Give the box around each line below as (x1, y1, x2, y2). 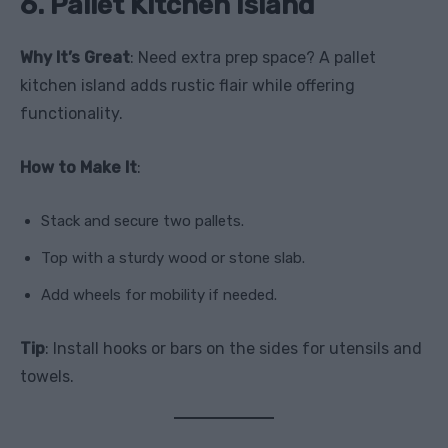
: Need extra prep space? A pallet (130, 47, 376, 67)
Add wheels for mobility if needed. (41, 285, 277, 304)
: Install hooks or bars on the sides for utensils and (45, 338, 422, 358)
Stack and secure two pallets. (41, 211, 244, 230)
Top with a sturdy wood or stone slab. (41, 248, 305, 267)
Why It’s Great (20, 47, 130, 67)
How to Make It (20, 157, 137, 177)
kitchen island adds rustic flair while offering (20, 75, 355, 95)
